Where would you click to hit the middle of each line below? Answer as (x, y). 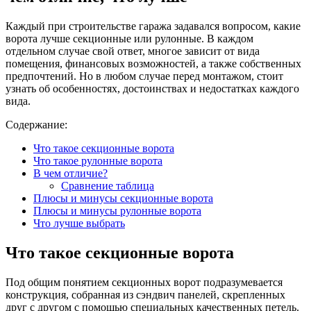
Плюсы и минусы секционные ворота (123, 198)
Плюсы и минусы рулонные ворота (117, 210)
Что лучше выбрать (79, 223)
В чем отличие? (70, 173)
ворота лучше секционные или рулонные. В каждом (129, 38)
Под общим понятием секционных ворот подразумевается (144, 282)
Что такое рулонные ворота (98, 160)
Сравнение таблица (108, 185)
